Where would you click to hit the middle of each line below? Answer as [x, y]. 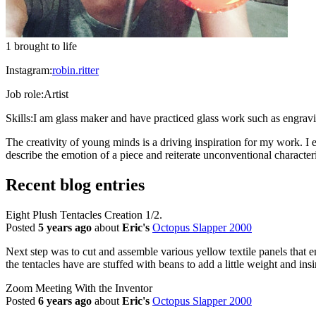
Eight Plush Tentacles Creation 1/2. [84, 214]
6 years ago [65, 300]
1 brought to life [41, 46]
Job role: [25, 94]
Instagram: [29, 70]
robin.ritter [75, 70]
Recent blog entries [75, 184]
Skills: [19, 118]
